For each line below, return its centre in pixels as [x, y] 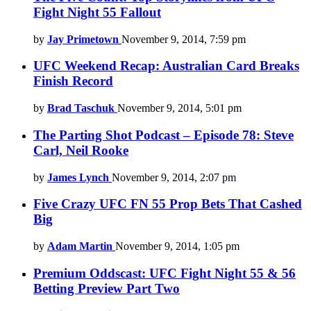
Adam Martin [80, 246]
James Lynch [78, 177]
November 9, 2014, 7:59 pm [184, 39]
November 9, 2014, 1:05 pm [177, 246]
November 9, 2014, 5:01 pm [179, 108]
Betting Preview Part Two [107, 288]
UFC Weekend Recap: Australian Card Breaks [166, 66]
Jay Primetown [83, 39]
